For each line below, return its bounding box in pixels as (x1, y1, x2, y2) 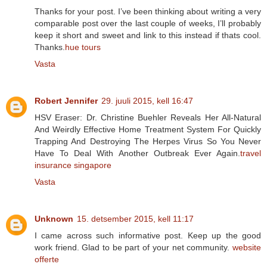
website (232, 243, 261, 253)
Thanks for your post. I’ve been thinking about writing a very (35, 7, 261, 17)
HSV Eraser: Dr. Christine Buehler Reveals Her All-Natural (35, 113, 261, 123)
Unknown (35, 214, 73, 224)
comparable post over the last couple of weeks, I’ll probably (35, 18, 261, 29)
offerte (35, 254, 59, 265)
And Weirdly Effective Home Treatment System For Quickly (35, 125, 261, 135)
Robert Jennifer (35, 96, 98, 106)
